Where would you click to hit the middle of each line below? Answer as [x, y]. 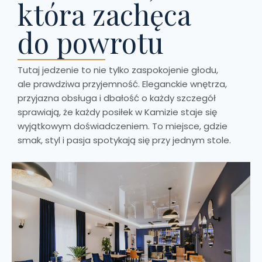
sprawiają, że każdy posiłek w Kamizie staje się [117, 112]
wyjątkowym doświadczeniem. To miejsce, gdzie [123, 126]
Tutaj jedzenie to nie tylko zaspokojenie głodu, [118, 70]
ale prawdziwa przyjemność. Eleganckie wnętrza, [122, 84]
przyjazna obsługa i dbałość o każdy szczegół [117, 98]
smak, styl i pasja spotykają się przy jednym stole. [124, 140]
